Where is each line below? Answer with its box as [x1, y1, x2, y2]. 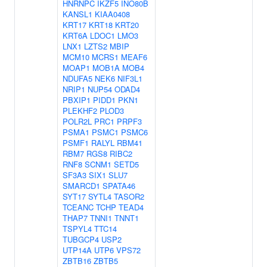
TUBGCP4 [63, 234, 99, 245]
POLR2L [63, 116, 92, 127]
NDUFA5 [63, 73, 92, 84]
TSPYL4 [63, 223, 92, 234]
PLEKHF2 [63, 105, 97, 116]
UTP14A [63, 244, 92, 256]
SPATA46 [103, 180, 135, 191]
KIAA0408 [95, 8, 130, 20]
